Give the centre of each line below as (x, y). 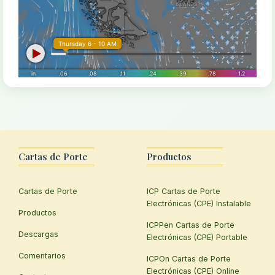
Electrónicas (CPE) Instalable (199, 204)
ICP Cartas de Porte (184, 192)
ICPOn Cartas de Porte (189, 259)
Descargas (38, 234)
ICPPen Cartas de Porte (191, 225)
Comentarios (42, 256)
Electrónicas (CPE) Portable (197, 238)
